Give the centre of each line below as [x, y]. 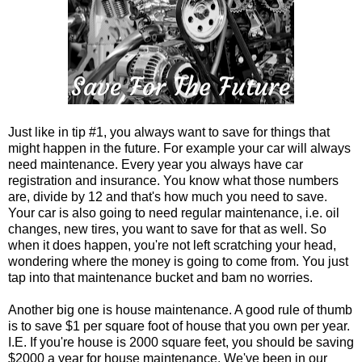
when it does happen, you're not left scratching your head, [172, 245]
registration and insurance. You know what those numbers [173, 180]
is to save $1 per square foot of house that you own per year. [179, 326]
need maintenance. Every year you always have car [156, 164]
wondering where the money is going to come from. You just [178, 261]
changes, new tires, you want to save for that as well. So [167, 229]
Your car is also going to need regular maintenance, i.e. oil [174, 213]
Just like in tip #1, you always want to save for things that [169, 132]
